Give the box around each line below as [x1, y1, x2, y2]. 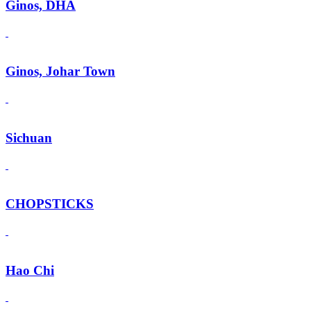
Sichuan [6, 130, 52, 145]
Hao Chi [6, 262, 54, 278]
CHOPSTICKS [6, 196, 94, 212]
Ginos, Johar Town [6, 64, 115, 79]
